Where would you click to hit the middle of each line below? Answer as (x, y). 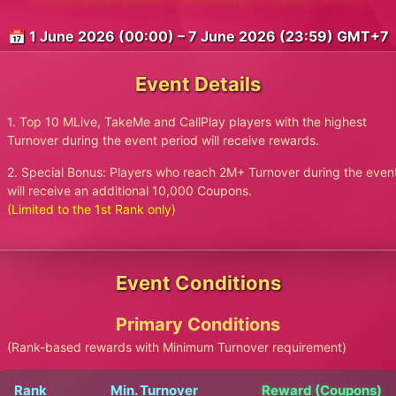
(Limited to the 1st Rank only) (91, 209)
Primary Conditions (198, 324)
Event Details (198, 84)
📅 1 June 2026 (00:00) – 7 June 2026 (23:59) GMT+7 (198, 36)
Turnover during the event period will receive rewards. (163, 140)
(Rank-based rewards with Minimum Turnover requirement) (177, 347)
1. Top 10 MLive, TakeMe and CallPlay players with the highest (187, 122)
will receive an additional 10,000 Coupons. (129, 190)
